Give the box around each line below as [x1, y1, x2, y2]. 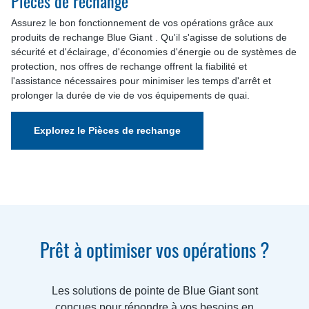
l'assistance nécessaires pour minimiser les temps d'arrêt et [11, 74, 271, 86]
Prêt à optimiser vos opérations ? [39, 235, 270, 263]
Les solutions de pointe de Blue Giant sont [51, 284, 258, 297]
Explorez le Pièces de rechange [34, 124, 181, 136]
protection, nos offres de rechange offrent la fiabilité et [11, 60, 247, 72]
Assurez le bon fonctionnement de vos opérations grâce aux [11, 17, 273, 28]
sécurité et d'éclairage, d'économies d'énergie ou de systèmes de [11, 46, 297, 57]
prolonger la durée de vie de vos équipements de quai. [11, 89, 250, 101]
